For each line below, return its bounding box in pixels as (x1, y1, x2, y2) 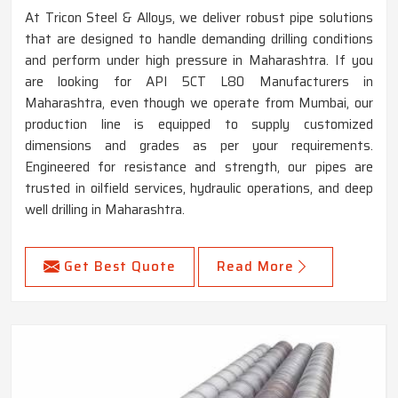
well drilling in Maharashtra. (25, 198, 185, 220)
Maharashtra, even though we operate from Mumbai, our (25, 92, 373, 114)
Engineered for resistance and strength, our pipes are (25, 155, 373, 178)
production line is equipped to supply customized (25, 113, 373, 135)
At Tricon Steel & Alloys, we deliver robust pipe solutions (25, 6, 373, 28)
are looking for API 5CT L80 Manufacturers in (25, 70, 373, 92)
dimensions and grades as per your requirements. (25, 134, 373, 156)
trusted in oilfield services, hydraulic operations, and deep (25, 177, 373, 199)
